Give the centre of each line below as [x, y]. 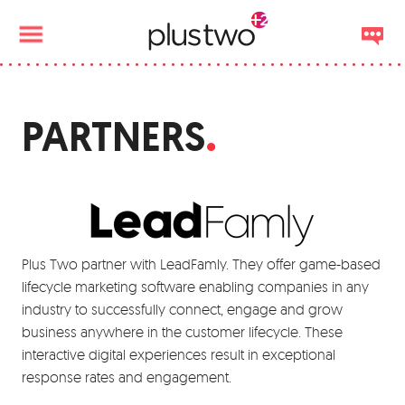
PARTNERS [113, 137]
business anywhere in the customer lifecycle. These [182, 332]
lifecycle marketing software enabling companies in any [195, 287]
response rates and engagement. [127, 377]
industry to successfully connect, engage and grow [182, 309]
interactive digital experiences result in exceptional [179, 354]
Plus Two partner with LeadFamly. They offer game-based [201, 264]
